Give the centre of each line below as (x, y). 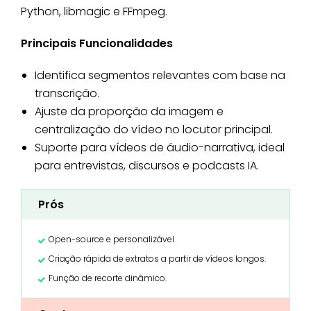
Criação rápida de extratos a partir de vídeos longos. (157, 259)
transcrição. (67, 94)
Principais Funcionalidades (97, 44)
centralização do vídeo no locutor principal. (154, 130)
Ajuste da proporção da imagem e (129, 112)
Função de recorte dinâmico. (108, 278)
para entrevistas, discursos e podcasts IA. (147, 166)
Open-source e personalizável (111, 239)
